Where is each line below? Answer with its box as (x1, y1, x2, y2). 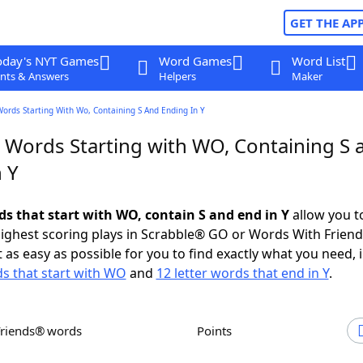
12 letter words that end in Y (156, 264, 329, 282)
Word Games (158, 53, 232, 69)
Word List (291, 53, 345, 69)
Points (204, 322, 232, 339)
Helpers (158, 69, 196, 83)
